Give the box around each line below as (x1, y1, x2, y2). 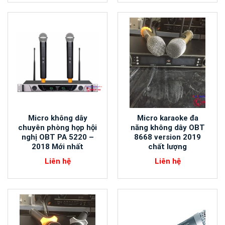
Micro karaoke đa (137, 114, 198, 123)
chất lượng (148, 142, 187, 152)
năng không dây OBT (130, 123, 205, 133)
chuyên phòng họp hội (18, 123, 97, 133)
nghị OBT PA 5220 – (21, 133, 94, 142)
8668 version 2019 (134, 133, 201, 142)
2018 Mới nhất (32, 142, 83, 152)
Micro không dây (28, 114, 87, 123)
